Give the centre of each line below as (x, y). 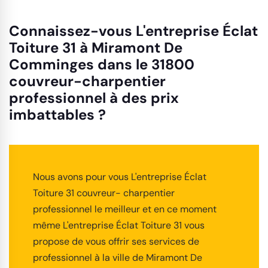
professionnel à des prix (94, 98)
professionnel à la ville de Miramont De (118, 257)
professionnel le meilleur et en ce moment (125, 209)
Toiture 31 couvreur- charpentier (104, 193)
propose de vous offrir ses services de (116, 241)
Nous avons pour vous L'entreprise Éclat (120, 176)
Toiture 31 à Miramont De (96, 47)
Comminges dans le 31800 (102, 64)
